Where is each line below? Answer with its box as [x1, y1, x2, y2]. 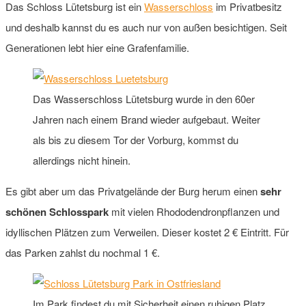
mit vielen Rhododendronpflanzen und [109, 204, 279, 219]
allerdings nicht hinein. [33, 152, 130, 167]
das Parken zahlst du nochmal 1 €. [5, 245, 160, 260]
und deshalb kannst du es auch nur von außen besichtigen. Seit [5, 19, 287, 34]
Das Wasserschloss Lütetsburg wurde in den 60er [33, 91, 255, 106]
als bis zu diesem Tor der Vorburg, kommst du [33, 132, 238, 147]
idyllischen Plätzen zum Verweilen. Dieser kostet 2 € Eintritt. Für [5, 224, 289, 239]
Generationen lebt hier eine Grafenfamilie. [5, 40, 189, 55]
